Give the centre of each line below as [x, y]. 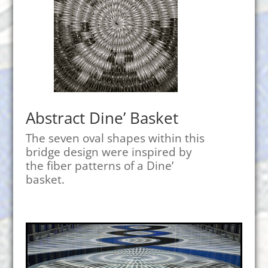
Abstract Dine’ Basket [102, 118]
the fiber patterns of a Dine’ [99, 166]
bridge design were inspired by [109, 152]
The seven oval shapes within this [115, 138]
